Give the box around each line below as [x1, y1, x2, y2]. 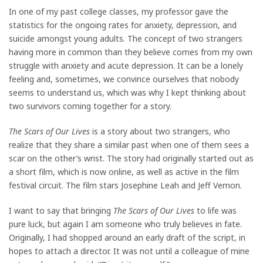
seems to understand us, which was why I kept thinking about [9, 86, 246, 98]
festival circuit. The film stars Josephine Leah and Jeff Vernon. [9, 179, 242, 191]
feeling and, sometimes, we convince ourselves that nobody [9, 73, 239, 85]
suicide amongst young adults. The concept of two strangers [9, 32, 242, 44]
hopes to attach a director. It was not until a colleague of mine [9, 245, 249, 257]
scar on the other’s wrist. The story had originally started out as [9, 152, 254, 164]
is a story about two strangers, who [90, 125, 230, 137]
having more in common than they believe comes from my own [9, 46, 252, 58]
